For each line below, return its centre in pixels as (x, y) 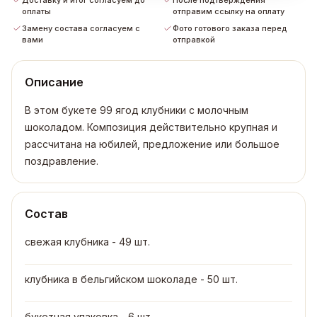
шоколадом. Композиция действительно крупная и (151, 127)
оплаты (36, 11)
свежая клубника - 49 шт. (87, 242)
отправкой (194, 40)
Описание (54, 82)
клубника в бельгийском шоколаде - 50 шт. (131, 279)
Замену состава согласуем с (81, 28)
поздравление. (62, 161)
